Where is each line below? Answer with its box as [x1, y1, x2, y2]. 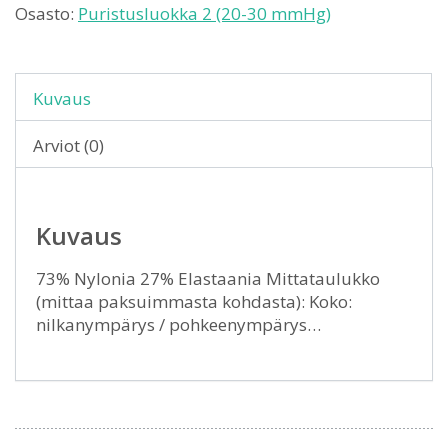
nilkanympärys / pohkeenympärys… [36, 313, 321, 336]
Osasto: [15, 2, 78, 25]
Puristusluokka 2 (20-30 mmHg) [78, 2, 331, 25]
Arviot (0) [33, 134, 104, 157]
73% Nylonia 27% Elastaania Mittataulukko [36, 267, 380, 290]
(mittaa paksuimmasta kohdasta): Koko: [36, 290, 352, 313]
